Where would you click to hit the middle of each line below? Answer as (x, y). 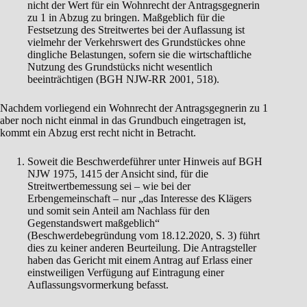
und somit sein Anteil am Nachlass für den (119, 211)
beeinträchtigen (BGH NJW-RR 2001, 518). (123, 79)
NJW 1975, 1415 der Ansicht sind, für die (118, 174)
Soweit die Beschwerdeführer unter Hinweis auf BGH (145, 162)
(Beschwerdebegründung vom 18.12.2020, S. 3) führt (144, 236)
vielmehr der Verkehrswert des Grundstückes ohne (136, 42)
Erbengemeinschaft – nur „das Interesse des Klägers (139, 199)
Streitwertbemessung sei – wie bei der (109, 186)
